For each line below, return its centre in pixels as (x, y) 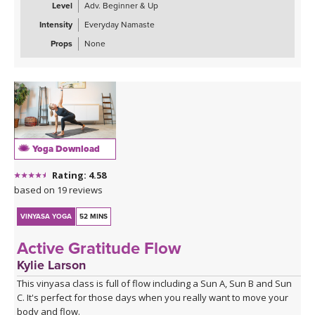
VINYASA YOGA (46, 216)
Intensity (56, 25)
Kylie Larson (52, 265)
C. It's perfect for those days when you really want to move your (153, 297)
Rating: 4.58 (79, 175)
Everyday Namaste (120, 25)
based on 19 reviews (58, 189)
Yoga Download (65, 149)
